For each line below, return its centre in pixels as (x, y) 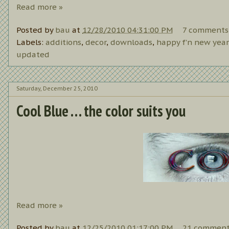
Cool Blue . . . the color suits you (101, 110)
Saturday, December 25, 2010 (57, 89)
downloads (131, 42)
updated (33, 54)
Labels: (31, 42)
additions (63, 42)
